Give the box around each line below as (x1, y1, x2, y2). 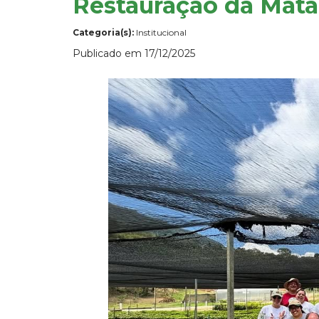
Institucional (134, 26, 187, 38)
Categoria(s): (73, 26, 134, 38)
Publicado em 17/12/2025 (73, 46, 195, 60)
